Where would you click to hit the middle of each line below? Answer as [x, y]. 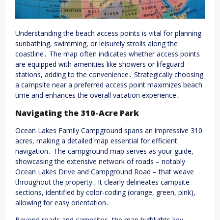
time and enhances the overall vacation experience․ [97, 95]
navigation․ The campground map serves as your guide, [104, 151]
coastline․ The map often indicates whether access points [108, 54]
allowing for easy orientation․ [62, 202]
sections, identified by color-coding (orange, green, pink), [105, 192]
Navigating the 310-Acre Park [77, 113]
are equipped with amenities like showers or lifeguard [100, 64]
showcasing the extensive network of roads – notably [100, 161]
